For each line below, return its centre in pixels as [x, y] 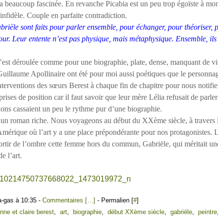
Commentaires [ [65, 200]
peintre [208, 212]
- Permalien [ [114, 200]
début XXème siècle [136, 212]
